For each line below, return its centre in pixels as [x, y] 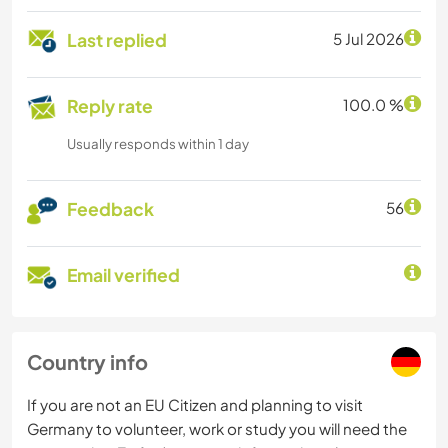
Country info [87, 362]
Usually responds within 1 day [158, 144]
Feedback [110, 209]
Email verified [123, 275]
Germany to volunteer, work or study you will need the [217, 429]
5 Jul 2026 [368, 39]
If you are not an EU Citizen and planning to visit [195, 405]
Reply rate [110, 106]
